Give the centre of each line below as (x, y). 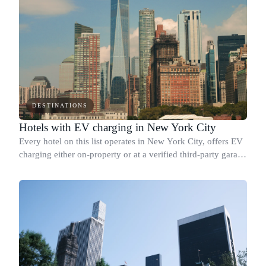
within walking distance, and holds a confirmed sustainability (132, 168)
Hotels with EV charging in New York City (118, 128)
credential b (41, 181)
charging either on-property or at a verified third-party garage (133, 155)
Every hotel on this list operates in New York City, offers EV (131, 142)
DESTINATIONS (60, 106)
